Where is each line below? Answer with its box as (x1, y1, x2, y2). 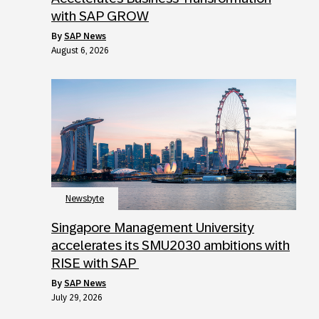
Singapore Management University (51, 220, 254, 236)
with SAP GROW (51, 9, 149, 24)
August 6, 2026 (51, 46, 109, 56)
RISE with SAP (51, 256, 139, 271)
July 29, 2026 (51, 293, 103, 303)
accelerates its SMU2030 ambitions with (51, 238, 290, 253)
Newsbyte (66, 194, 104, 204)
